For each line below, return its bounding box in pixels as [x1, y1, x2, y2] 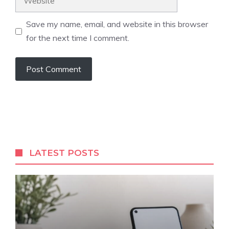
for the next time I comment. [26, 33, 129, 43]
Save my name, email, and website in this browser [26, 19, 208, 29]
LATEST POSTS [29, 148, 100, 158]
